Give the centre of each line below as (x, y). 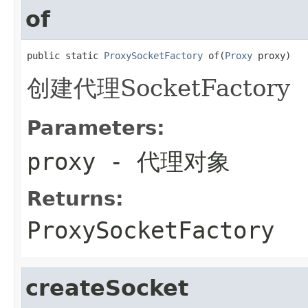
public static (65, 55)
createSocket (107, 288)
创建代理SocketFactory (158, 88)
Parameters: (96, 128)
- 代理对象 (163, 161)
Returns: (75, 198)
